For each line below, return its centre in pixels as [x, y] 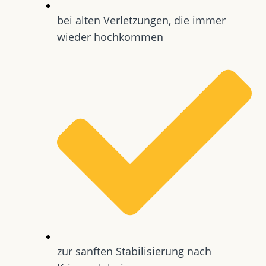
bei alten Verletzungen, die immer [141, 20]
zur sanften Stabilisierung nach [134, 251]
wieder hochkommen [110, 37]
